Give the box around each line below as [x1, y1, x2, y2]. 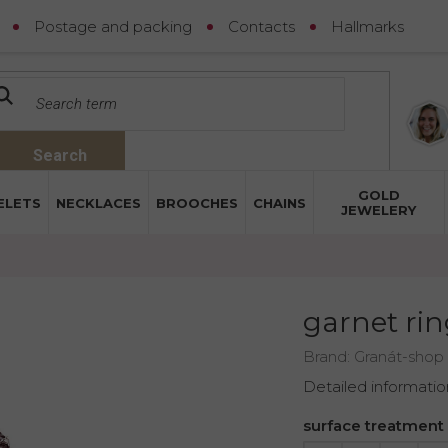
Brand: [302, 346, 354, 366]
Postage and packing [34, 16, 192, 36]
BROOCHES [156, 194, 238, 211]
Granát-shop [353, 346, 444, 366]
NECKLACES [56, 194, 141, 211]
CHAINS [253, 194, 306, 211]
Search [32, 146, 87, 166]
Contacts [228, 16, 295, 36]
